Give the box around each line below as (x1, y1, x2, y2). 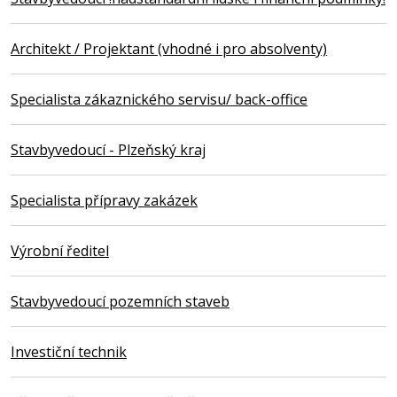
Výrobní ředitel (11, 240, 109, 261)
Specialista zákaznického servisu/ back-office (11, 89, 307, 109)
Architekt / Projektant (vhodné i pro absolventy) (11, 38, 327, 58)
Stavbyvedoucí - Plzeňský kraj (11, 139, 206, 160)
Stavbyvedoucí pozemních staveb (11, 291, 230, 311)
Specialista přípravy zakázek (11, 190, 198, 210)
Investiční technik (11, 341, 127, 362)
